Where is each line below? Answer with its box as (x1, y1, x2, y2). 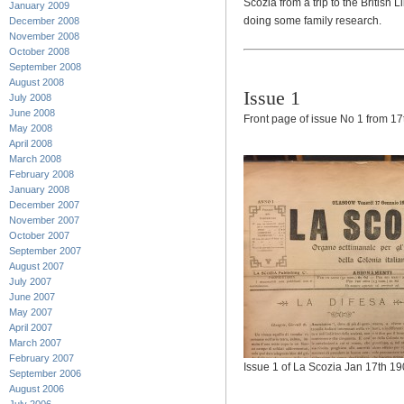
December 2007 (9, 199, 79, 210)
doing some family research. (243, 14, 381, 27)
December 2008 (9, 15, 79, 26)
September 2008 (9, 61, 81, 72)
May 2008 (9, 123, 52, 133)
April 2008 (9, 138, 52, 149)
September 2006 (9, 368, 81, 379)
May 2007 (9, 307, 52, 317)
